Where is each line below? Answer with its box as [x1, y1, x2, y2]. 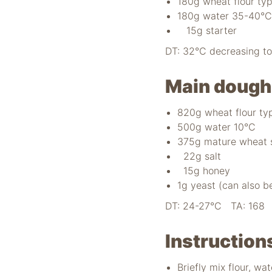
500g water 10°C [177, 121, 256, 133]
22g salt [177, 150, 221, 162]
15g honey [177, 165, 230, 177]
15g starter [177, 24, 237, 36]
